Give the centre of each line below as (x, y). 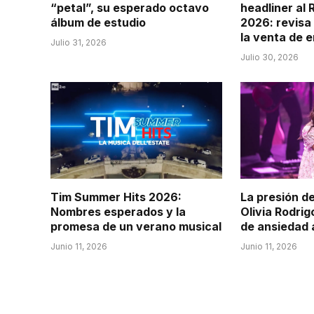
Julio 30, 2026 (270, 57)
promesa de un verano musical (136, 227)
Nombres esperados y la (118, 212)
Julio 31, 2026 (78, 43)
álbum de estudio (98, 23)
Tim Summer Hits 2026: (116, 197)
